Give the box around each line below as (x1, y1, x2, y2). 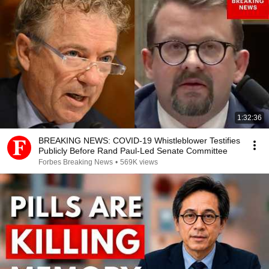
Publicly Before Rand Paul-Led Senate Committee (38, 146, 228, 156)
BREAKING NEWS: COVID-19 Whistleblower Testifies (38, 136, 240, 145)
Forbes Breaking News (38, 158, 113, 166)
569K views (120, 158, 158, 166)
